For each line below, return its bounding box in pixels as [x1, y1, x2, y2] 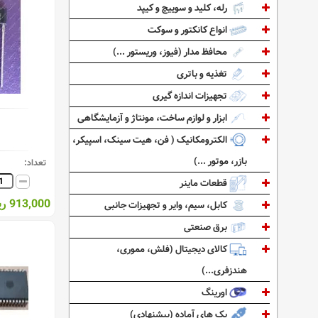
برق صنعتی [183, 219, 229, 235]
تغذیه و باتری [176, 66, 229, 82]
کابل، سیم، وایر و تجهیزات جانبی [104, 197, 229, 213]
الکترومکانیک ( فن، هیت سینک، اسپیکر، [72, 132, 229, 148]
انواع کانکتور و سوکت [147, 22, 229, 38]
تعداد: [23, 155, 46, 170]
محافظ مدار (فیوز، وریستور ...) [112, 44, 229, 60]
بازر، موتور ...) [193, 153, 247, 169]
